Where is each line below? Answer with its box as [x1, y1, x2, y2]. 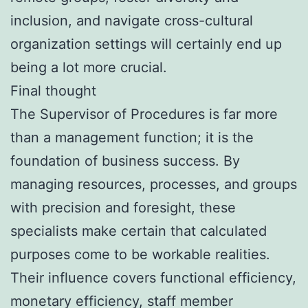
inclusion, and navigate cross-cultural [10, 12, 253, 29]
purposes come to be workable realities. [10, 245, 270, 263]
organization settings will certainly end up [10, 35, 282, 52]
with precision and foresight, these [10, 199, 236, 216]
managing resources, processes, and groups [10, 175, 297, 192]
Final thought [10, 82, 96, 99]
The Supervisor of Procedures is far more [10, 105, 278, 122]
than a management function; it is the [10, 129, 254, 146]
